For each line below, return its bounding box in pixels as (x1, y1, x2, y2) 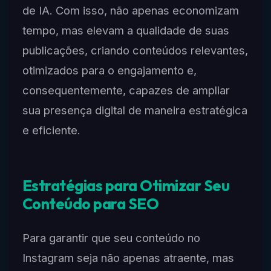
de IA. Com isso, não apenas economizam (22, 3, 239, 17)
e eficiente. (22, 123, 80, 137)
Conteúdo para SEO (22, 194, 159, 214)
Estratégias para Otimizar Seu (22, 176, 230, 196)
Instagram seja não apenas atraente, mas (22, 251, 234, 265)
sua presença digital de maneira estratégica (22, 103, 247, 117)
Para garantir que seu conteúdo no (22, 231, 200, 245)
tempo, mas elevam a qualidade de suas (22, 23, 229, 37)
